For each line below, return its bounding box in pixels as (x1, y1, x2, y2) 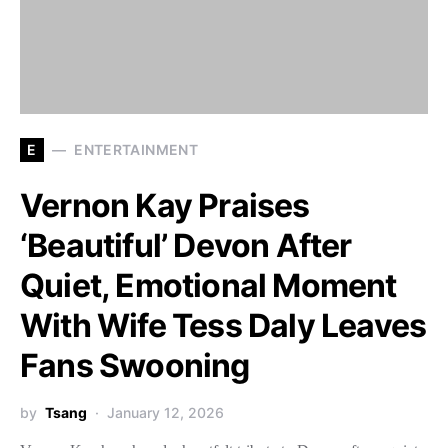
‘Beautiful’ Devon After (20, 225, 352, 265)
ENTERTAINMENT (74, 141, 198, 158)
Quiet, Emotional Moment (20, 265, 397, 305)
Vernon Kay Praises (20, 185, 310, 225)
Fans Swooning (20, 345, 250, 385)
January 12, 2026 (107, 403, 224, 421)
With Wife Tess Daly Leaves (20, 305, 427, 345)
